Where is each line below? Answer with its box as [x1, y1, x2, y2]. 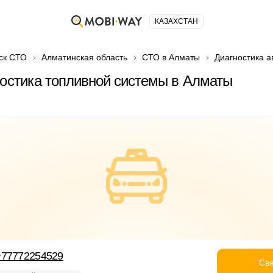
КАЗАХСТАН [154, 17, 198, 26]
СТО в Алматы [142, 52, 200, 62]
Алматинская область [41, 52, 127, 62]
